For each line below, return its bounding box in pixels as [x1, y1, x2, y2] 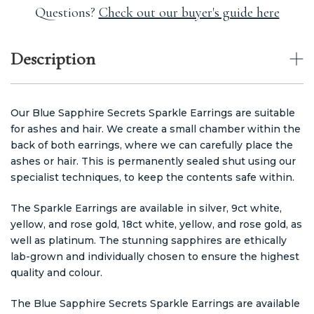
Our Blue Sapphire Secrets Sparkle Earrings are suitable [11, 106, 295, 119]
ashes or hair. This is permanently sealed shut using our [11, 154, 296, 168]
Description [11, 47, 95, 69]
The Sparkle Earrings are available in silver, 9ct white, [11, 201, 282, 214]
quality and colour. [11, 266, 102, 279]
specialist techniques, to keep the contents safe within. [11, 170, 294, 184]
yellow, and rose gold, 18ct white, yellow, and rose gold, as [11, 217, 302, 231]
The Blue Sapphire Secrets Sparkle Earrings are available [11, 296, 300, 310]
